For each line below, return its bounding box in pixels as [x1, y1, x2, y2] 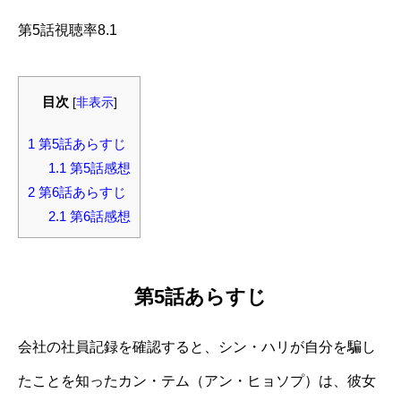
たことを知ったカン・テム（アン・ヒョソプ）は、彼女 [18, 372, 376, 388]
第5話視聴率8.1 [18, 22, 117, 38]
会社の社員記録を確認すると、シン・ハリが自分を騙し [18, 338, 376, 354]
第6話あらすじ [35, 184, 126, 200]
